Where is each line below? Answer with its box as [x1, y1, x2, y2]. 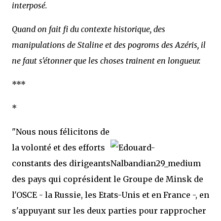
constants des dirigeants [12, 158, 110, 168]
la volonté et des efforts [12, 143, 105, 152]
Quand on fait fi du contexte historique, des [12, 24, 165, 34]
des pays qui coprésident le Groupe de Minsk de [12, 174, 203, 184]
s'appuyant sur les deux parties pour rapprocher [12, 206, 206, 216]
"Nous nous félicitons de [12, 127, 110, 137]
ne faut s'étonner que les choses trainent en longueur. [12, 56, 201, 66]
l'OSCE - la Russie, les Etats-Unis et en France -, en [12, 190, 209, 200]
